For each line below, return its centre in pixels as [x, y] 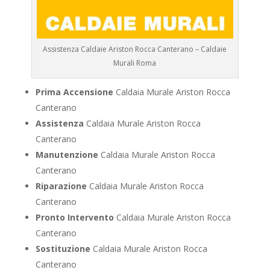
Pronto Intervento [74, 218]
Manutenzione [67, 155]
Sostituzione [63, 249]
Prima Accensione [74, 92]
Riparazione [61, 186]
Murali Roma [135, 63]
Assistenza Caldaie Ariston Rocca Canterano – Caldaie [135, 49]
